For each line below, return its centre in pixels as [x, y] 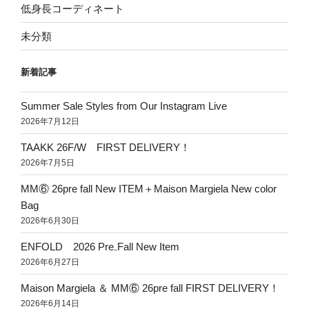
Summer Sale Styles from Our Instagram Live [124, 106]
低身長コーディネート [72, 8]
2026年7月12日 [50, 121]
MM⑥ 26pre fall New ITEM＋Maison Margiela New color [149, 188]
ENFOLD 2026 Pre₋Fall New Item [100, 246]
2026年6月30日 [50, 220]
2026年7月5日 [48, 162]
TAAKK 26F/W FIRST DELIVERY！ [106, 147]
